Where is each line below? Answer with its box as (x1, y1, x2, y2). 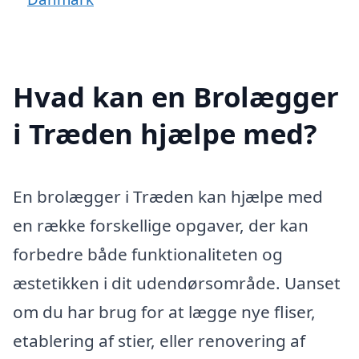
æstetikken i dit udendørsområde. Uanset (13, 271, 341, 294)
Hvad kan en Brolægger (13, 77, 339, 115)
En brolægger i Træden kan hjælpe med (13, 184, 323, 208)
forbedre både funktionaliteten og (13, 242, 283, 265)
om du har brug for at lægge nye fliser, (13, 300, 316, 323)
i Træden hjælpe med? (13, 114, 317, 152)
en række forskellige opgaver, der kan (13, 213, 309, 236)
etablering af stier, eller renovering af (13, 329, 305, 352)
